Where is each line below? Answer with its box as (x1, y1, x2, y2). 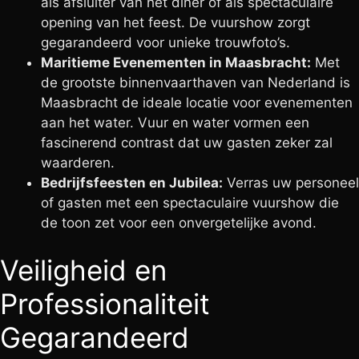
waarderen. (41, 154, 115, 171)
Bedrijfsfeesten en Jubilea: (41, 174, 223, 191)
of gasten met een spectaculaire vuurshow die (41, 194, 339, 211)
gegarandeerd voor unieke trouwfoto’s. (41, 34, 290, 50)
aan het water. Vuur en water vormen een (41, 114, 309, 131)
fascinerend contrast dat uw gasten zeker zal (41, 134, 333, 151)
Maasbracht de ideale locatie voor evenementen (41, 94, 353, 111)
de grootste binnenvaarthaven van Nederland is (41, 74, 350, 91)
